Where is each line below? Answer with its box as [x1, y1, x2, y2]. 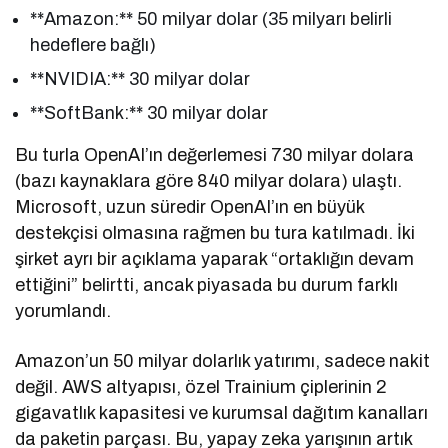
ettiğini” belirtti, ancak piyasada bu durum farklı [15, 275, 399, 296]
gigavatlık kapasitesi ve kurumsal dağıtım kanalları [15, 403, 429, 424]
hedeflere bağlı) [30, 35, 157, 56]
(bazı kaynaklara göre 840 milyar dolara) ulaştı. [15, 171, 403, 192]
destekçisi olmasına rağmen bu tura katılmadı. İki [15, 223, 416, 244]
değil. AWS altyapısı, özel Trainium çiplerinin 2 [15, 377, 388, 398]
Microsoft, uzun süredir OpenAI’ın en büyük [15, 197, 365, 218]
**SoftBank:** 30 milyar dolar [30, 103, 269, 124]
